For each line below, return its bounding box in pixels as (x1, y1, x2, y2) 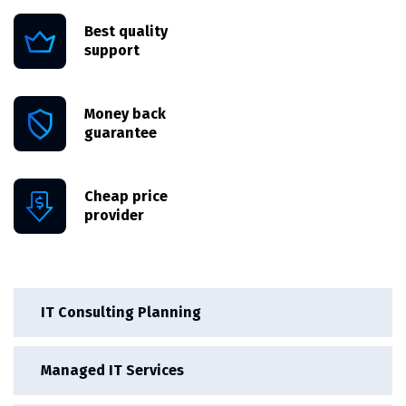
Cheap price (84, 188, 168, 206)
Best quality (84, 23, 168, 41)
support (84, 42, 140, 60)
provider (84, 207, 144, 225)
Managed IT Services (41, 361, 184, 379)
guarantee (84, 124, 157, 142)
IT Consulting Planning (41, 303, 201, 321)
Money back (84, 105, 166, 123)
